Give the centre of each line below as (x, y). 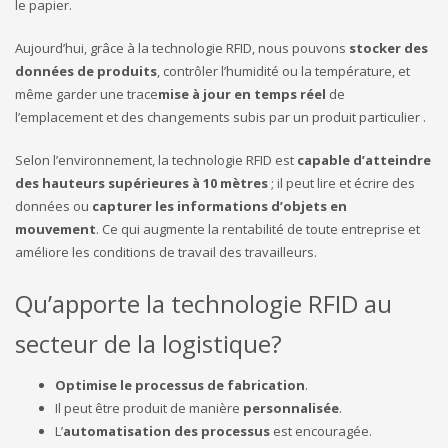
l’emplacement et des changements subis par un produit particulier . (220, 117)
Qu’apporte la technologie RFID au (203, 304)
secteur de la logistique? (148, 344)
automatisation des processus (166, 431)
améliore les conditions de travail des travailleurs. (166, 252)
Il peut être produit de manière (149, 408)
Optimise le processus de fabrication (180, 385)
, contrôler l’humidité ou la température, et (283, 71)
